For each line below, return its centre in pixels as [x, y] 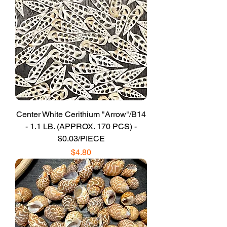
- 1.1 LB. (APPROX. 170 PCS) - [81, 126]
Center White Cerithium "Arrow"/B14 [81, 114]
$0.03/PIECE [81, 138]
